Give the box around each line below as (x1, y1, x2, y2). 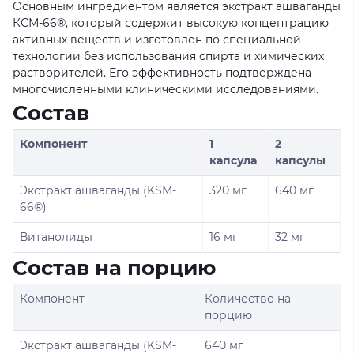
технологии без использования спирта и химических (13, 49, 324, 63)
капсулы (275, 153, 326, 168)
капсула (209, 153, 257, 168)
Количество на (205, 292, 291, 306)
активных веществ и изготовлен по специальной (13, 32, 301, 47)
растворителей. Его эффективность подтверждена (13, 66, 311, 80)
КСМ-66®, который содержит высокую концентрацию (13, 16, 329, 30)
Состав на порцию (13, 255, 216, 281)
